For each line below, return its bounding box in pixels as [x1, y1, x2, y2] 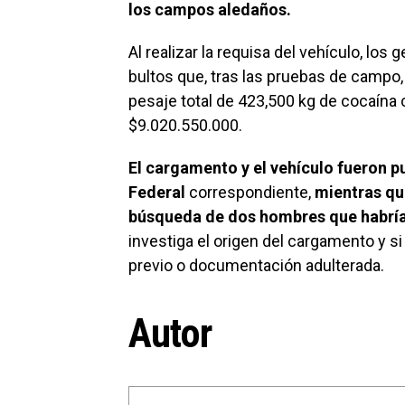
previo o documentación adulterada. [128, 256, 388, 275]
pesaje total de [128, 91, 234, 110]
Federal [128, 183, 185, 202]
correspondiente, [185, 183, 315, 202]
